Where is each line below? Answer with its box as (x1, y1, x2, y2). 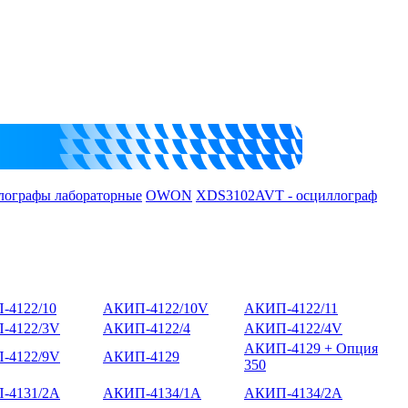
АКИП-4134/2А (244, 384, 342, 401)
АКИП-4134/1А (103, 384, 201, 401)
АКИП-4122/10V (103, 300, 209, 316)
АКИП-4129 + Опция (244, 340, 378, 356)
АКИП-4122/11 (244, 300, 338, 316)
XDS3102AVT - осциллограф (196, 188, 377, 203)
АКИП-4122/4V (244, 320, 342, 336)
